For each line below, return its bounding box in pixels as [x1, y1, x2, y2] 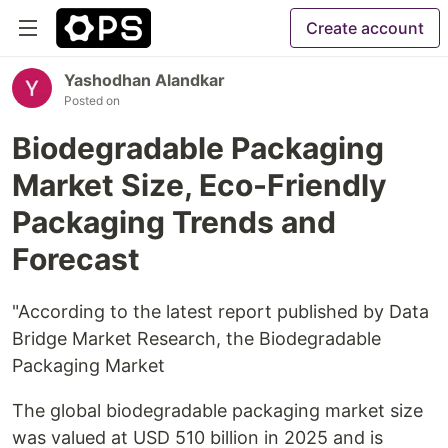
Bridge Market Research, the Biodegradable [12, 328, 381, 349]
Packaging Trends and [12, 204, 336, 240]
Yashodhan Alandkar [64, 70, 225, 90]
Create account [306, 18, 424, 38]
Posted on [64, 93, 120, 108]
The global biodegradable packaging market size [12, 400, 423, 421]
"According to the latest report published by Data [12, 301, 429, 322]
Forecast [12, 241, 140, 277]
